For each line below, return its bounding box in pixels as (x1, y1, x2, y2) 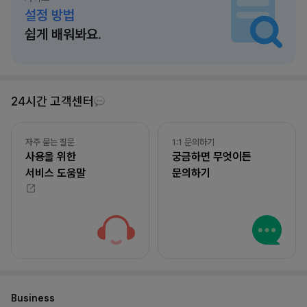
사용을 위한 (25, 150, 76, 164)
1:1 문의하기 (172, 137, 214, 148)
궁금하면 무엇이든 (172, 150, 251, 164)
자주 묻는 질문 (25, 137, 75, 148)
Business (11, 293, 55, 304)
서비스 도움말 (25, 167, 86, 180)
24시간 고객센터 (11, 94, 94, 109)
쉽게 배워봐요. (25, 26, 101, 43)
